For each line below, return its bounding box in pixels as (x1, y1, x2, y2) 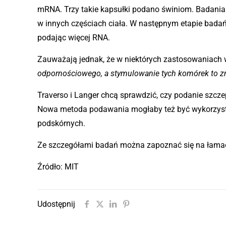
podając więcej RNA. (37, 32, 110, 42)
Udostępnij (37, 199, 75, 209)
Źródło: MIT (37, 161, 79, 172)
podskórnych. (37, 118, 86, 128)
